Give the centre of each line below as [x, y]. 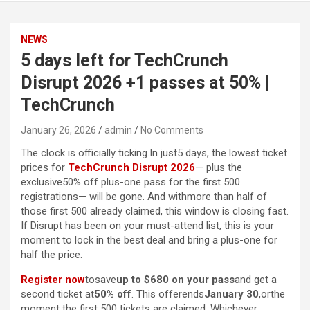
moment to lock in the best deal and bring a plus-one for [149, 240]
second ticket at [57, 294]
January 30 [231, 294]
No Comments [172, 130]
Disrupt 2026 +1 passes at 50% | [145, 83]
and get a [256, 280]
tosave [101, 280]
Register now [53, 280]
